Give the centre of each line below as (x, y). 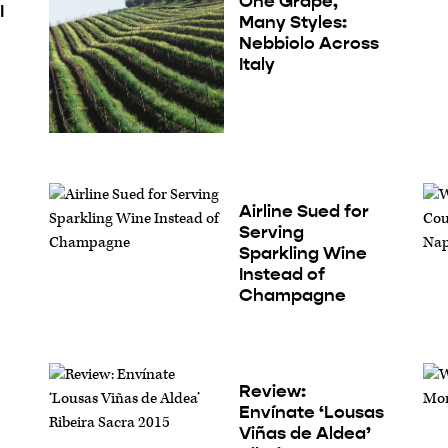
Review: (272, 390)
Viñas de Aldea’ (304, 432)
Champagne (292, 294)
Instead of (281, 273)
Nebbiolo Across (308, 42)
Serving (271, 231)
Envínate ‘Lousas (311, 411)
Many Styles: (292, 21)
